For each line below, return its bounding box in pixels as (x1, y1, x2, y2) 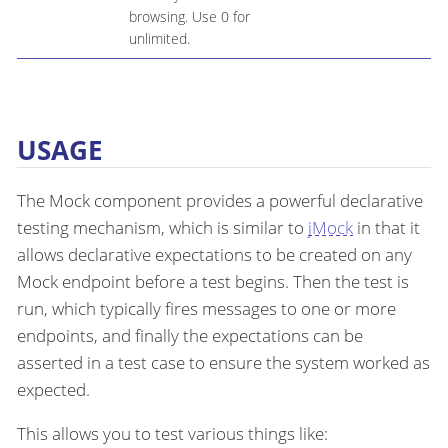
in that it (353, 215, 420, 239)
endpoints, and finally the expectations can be (17, 323, 363, 347)
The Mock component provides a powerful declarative (17, 188, 423, 212)
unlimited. (128, 29, 190, 49)
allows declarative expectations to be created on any (17, 242, 412, 266)
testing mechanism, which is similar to (17, 215, 308, 239)
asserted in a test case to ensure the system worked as (17, 350, 430, 374)
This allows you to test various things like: (17, 421, 328, 445)
